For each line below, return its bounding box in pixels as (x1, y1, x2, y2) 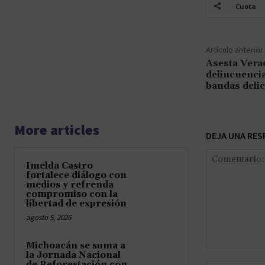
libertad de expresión (26, 198, 127, 209)
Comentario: (205, 248, 252, 259)
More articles (14, 120, 99, 139)
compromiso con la (26, 188, 118, 200)
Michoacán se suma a (26, 240, 125, 251)
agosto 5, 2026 (26, 212, 71, 222)
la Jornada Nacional (26, 249, 121, 261)
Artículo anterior (205, 44, 263, 55)
